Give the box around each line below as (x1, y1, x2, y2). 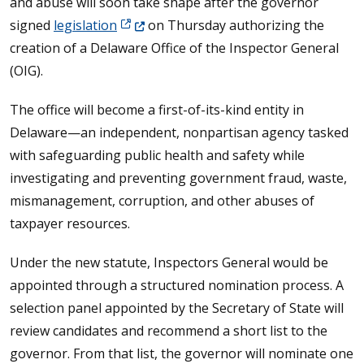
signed (10, 16, 54, 34)
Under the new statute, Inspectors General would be (10, 253, 328, 271)
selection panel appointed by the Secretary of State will (10, 299, 344, 317)
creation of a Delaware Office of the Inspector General (10, 39, 339, 57)
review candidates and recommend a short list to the (10, 322, 327, 340)
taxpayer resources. (10, 214, 130, 232)
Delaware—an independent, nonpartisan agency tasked (10, 123, 349, 141)
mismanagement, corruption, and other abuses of (10, 192, 314, 210)
